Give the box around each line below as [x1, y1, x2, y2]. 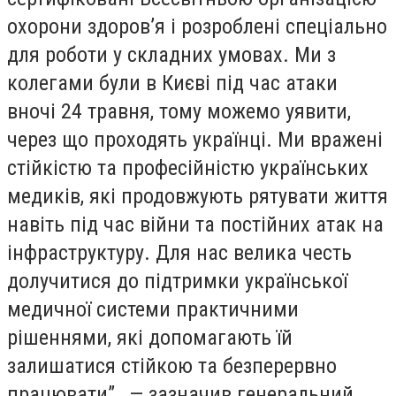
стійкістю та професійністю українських [7, 155, 369, 180]
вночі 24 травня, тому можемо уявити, [7, 98, 351, 124]
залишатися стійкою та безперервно [7, 353, 337, 378]
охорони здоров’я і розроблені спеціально [7, 13, 387, 39]
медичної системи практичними [7, 296, 299, 322]
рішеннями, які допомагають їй [7, 324, 293, 350]
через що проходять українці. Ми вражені [7, 126, 383, 152]
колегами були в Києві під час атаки [7, 70, 338, 95]
